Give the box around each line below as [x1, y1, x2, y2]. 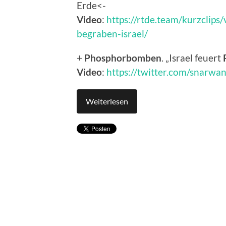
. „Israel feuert [161, 52, 223, 64]
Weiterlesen [86, 96, 128, 106]
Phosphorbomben [84, 52, 161, 64]
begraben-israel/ [77, 28, 148, 40]
